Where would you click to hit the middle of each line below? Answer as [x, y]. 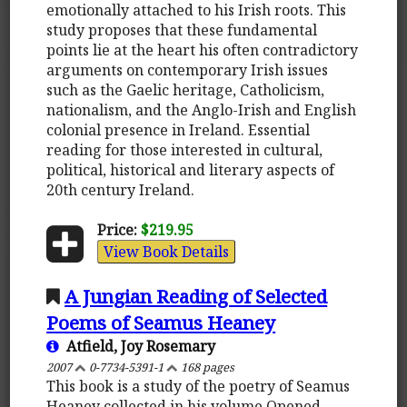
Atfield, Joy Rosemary [138, 346]
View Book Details [166, 251]
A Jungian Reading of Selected [196, 296]
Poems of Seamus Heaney [161, 322]
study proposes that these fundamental [182, 30]
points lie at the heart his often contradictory [203, 50]
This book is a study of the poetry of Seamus [199, 386]
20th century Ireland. [121, 189]
